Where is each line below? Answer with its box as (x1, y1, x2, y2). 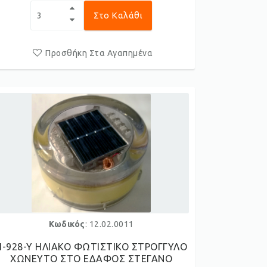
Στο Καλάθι (94, 10, 143, 20)
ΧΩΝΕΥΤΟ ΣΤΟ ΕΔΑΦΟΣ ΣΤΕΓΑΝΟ (10, 253, 173, 264)
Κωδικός (49, 219, 85, 229)
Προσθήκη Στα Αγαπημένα (45, 48, 153, 58)
